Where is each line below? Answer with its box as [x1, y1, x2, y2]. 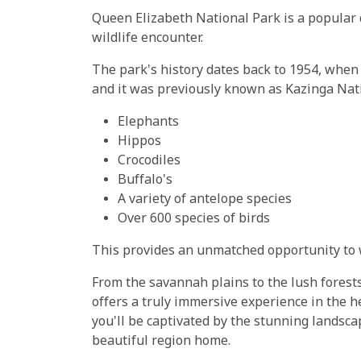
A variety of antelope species [118, 190, 292, 210]
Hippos [118, 132, 161, 151]
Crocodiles [118, 151, 180, 171]
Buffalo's [118, 171, 172, 190]
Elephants [118, 113, 179, 132]
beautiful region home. [92, 332, 230, 351]
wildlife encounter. [92, 29, 203, 48]
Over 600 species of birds [118, 210, 270, 229]
